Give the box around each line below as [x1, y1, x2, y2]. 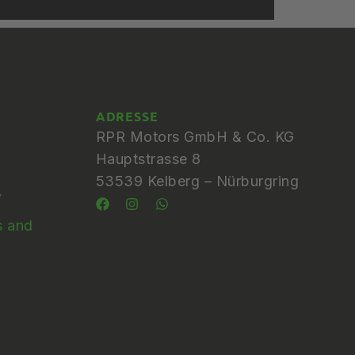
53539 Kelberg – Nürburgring [95, 172, 300, 189]
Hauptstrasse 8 [95, 150, 201, 167]
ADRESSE [95, 107, 158, 124]
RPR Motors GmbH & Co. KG [95, 128, 295, 145]
